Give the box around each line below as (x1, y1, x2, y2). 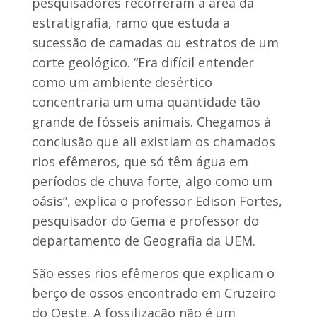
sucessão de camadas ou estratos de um (31, 33, 279, 51)
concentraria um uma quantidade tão (31, 93, 260, 110)
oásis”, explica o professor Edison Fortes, (31, 192, 282, 209)
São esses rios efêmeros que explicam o (31, 264, 275, 282)
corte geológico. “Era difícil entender (31, 53, 254, 71)
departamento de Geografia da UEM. (31, 231, 255, 249)
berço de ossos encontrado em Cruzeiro (31, 284, 276, 301)
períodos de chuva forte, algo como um (31, 172, 272, 190)
